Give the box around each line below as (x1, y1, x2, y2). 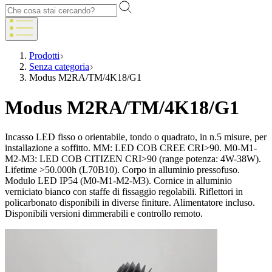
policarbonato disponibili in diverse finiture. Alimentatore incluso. (5, 197, 255, 208)
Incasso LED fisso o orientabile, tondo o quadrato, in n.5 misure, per (5, 132, 267, 143)
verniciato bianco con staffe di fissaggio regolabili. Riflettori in (5, 186, 243, 197)
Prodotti (29, 50, 59, 61)
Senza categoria (29, 61, 89, 72)
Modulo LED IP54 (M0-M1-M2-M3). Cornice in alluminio (5, 175, 232, 186)
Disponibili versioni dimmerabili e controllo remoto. (5, 208, 203, 219)
